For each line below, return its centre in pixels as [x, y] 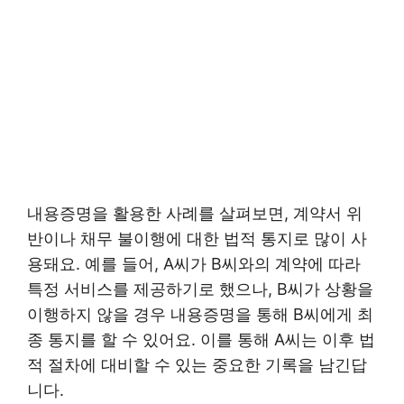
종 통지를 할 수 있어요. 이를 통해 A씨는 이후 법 [201, 340]
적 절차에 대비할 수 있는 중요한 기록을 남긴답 [197, 365]
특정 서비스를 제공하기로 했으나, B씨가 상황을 [200, 289]
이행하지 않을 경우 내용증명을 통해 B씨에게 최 [200, 314]
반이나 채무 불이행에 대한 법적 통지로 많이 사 [197, 239]
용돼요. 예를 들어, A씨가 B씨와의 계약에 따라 [194, 264]
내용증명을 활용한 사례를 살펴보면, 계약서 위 [195, 213]
